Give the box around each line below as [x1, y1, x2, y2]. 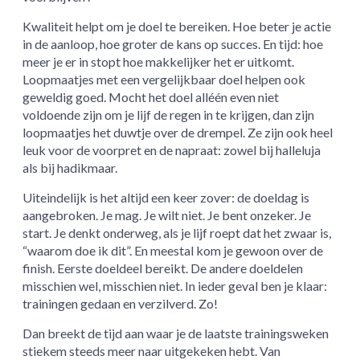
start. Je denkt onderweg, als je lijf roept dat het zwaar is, [22, 225, 332, 241]
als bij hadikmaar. [22, 160, 118, 176]
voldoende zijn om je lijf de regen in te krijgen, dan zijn [22, 107, 315, 123]
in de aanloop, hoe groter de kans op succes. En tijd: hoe [22, 36, 324, 52]
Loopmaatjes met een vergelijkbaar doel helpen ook [22, 72, 306, 88]
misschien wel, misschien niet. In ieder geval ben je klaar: [22, 278, 328, 294]
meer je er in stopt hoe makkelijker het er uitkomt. [22, 54, 295, 70]
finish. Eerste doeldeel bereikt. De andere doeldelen [22, 260, 304, 276]
